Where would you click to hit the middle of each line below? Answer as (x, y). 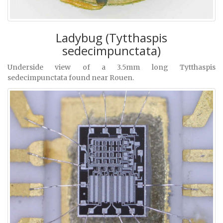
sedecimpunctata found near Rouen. (71, 78)
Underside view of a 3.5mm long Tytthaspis (111, 67)
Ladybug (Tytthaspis (111, 38)
